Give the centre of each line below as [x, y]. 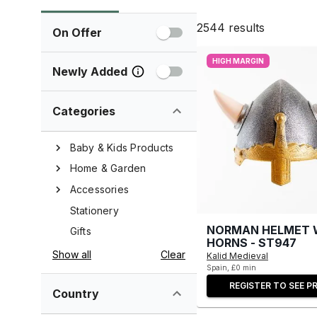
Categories [84, 111]
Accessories [99, 189]
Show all [72, 254]
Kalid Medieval [237, 255]
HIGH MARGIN [238, 61]
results [247, 27]
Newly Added [90, 71]
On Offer [77, 33]
